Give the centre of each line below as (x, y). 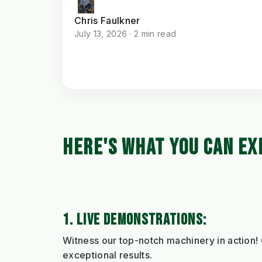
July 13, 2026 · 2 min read (125, 34)
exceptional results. (108, 255)
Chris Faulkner (107, 21)
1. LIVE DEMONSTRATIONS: (135, 220)
